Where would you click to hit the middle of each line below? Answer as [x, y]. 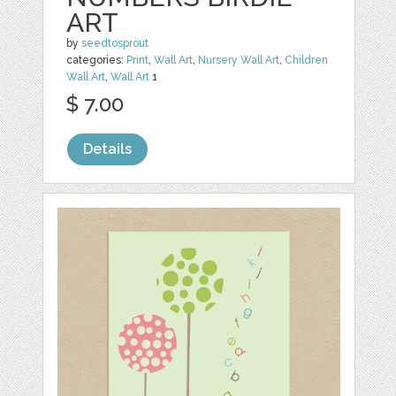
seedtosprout [115, 43]
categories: [97, 60]
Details [108, 148]
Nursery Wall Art [239, 60]
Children [307, 60]
